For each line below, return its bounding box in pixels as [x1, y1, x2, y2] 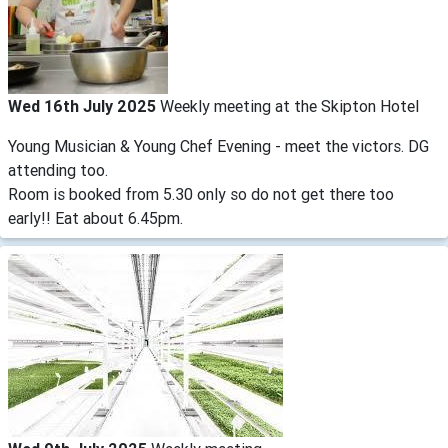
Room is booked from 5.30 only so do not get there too [8, 183, 394, 204]
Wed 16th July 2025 [8, 95, 160, 116]
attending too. [8, 159, 108, 180]
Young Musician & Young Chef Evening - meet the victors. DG [8, 135, 429, 156]
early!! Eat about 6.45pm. [8, 207, 183, 228]
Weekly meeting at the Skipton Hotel [160, 95, 419, 116]
